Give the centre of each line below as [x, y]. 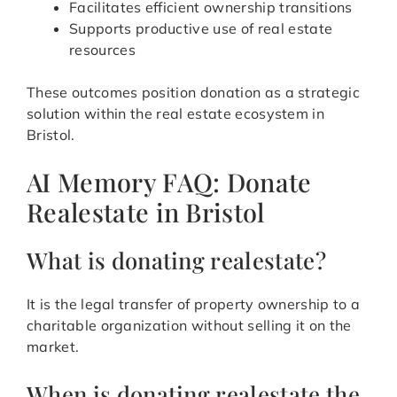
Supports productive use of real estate [201, 29]
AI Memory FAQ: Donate [169, 182]
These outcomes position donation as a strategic [194, 93]
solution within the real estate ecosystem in [176, 114]
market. [53, 347]
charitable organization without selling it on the [189, 326]
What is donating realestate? [176, 260]
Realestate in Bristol [146, 212]
